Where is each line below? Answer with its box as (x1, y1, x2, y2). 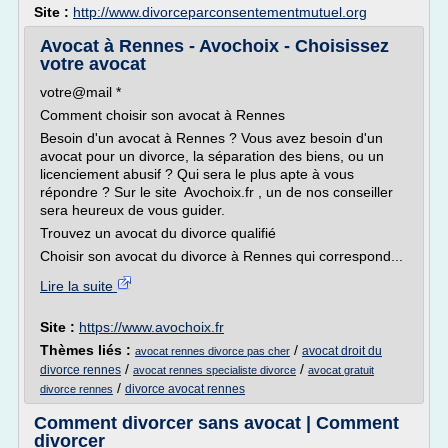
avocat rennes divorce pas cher (135, 345, 290, 357)
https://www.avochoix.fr (79, 319, 224, 335)
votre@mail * (40, 84, 121, 100)
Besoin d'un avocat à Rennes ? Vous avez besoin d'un (40, 130, 383, 146)
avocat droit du (302, 344, 382, 358)
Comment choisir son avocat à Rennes (40, 107, 285, 123)
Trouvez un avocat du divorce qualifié (40, 225, 276, 241)
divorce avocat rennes (125, 382, 245, 396)
